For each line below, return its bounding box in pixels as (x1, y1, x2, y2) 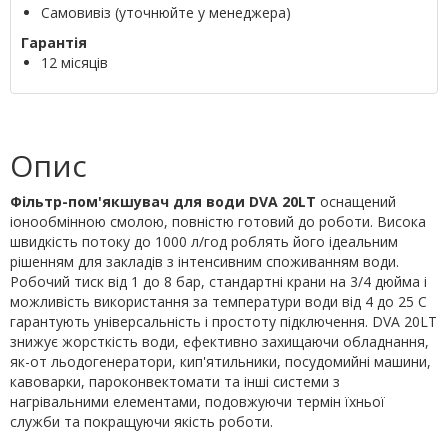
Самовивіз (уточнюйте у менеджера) (41, 3, 291, 23)
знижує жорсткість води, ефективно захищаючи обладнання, (10, 332, 429, 352)
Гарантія (21, 33, 87, 53)
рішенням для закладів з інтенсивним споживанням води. (10, 252, 399, 272)
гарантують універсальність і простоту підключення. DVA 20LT (10, 312, 437, 332)
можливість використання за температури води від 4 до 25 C (10, 292, 427, 312)
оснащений (320, 192, 396, 212)
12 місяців (41, 53, 108, 73)
